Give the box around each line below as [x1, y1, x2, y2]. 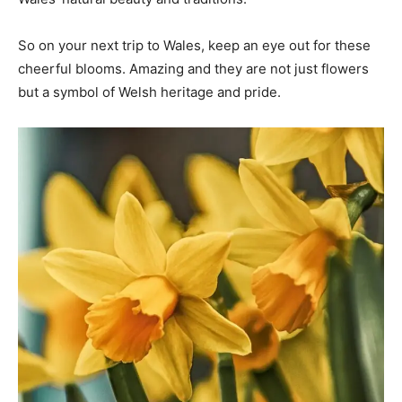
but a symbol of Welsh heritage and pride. [18, 83, 281, 101]
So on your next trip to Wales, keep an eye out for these [18, 37, 371, 55]
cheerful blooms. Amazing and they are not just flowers [18, 60, 369, 78]
